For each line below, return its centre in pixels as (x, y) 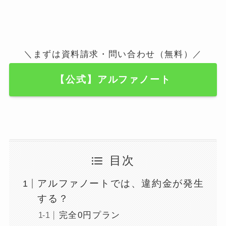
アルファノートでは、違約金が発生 (121, 184)
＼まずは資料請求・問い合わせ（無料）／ (113, 54)
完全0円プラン (90, 215)
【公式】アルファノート (113, 79)
